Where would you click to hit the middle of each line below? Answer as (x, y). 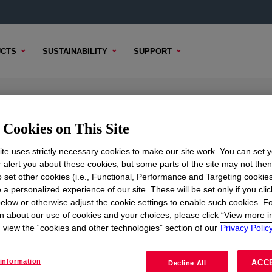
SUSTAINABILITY (75, 51)
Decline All (187, 263)
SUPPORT (153, 51)
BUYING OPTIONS (156, 178)
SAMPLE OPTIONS (69, 178)
